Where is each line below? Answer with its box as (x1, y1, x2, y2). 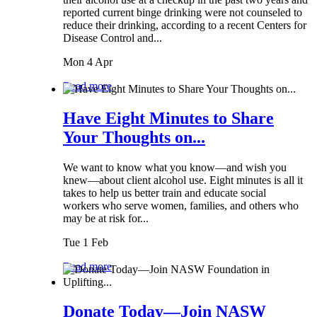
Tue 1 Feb (63, 236, 108, 249)
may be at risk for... (63, 212, 149, 225)
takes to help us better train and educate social (63, 187, 266, 200)
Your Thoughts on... (63, 128, 205, 147)
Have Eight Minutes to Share (63, 109, 274, 128)
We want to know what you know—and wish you (63, 161, 287, 174)
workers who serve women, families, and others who (63, 200, 299, 212)
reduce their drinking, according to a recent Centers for (63, 19, 306, 32)
